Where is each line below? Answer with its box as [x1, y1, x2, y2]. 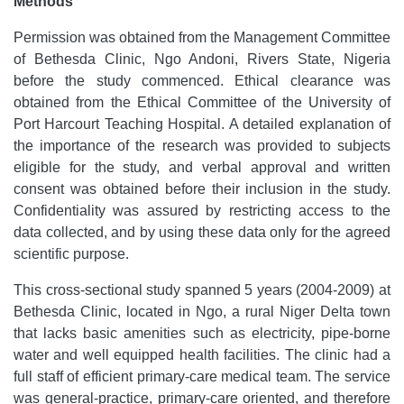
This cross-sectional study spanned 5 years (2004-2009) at [14, 282, 390, 298]
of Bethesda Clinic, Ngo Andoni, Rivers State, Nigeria [14, 51, 390, 67]
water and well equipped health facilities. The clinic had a [14, 347, 390, 363]
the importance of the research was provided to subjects [14, 138, 390, 153]
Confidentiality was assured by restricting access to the [14, 203, 390, 218]
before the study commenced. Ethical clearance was [14, 73, 390, 88]
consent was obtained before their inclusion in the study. [14, 181, 390, 197]
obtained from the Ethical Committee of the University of [14, 95, 390, 110]
